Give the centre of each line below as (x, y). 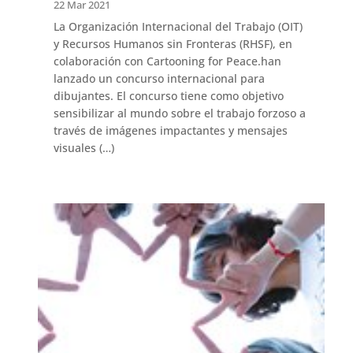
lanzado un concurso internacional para (159, 78)
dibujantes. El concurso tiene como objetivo (168, 95)
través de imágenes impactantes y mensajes (170, 130)
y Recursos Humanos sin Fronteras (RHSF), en (173, 43)
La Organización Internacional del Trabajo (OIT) (178, 26)
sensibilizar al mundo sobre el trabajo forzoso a (179, 113)
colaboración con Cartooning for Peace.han (167, 61)
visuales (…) (84, 147)
